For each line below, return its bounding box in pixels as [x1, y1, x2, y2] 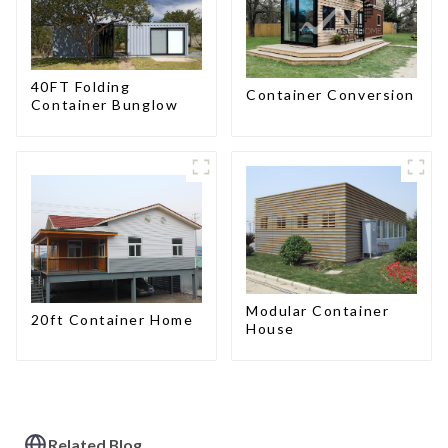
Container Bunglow [30, 95, 179, 113]
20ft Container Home [30, 310, 194, 328]
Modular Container [245, 301, 390, 319]
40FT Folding [30, 77, 131, 95]
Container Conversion [245, 86, 415, 104]
